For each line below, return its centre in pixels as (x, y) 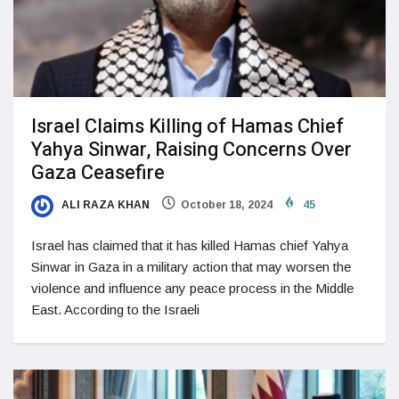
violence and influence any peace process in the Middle (192, 288)
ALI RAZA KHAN (104, 205)
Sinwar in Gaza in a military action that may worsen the (191, 266)
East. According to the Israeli (115, 309)
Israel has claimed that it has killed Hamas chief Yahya (190, 245)
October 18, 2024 (227, 205)
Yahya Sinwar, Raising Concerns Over (191, 150)
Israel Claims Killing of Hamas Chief (187, 127)
